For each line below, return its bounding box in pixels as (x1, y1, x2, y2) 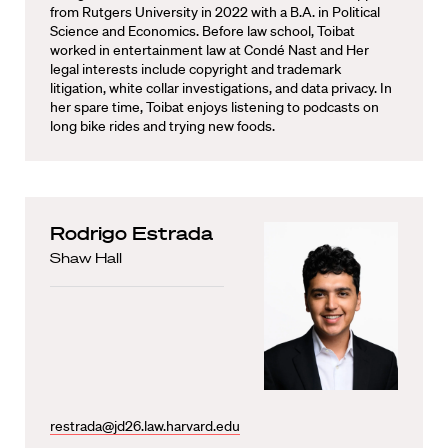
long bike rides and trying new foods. (50, 117, 275, 135)
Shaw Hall (50, 249, 122, 267)
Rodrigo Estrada (50, 222, 213, 244)
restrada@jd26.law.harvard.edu (50, 416, 240, 435)
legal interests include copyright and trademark (50, 60, 341, 78)
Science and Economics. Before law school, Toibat (50, 22, 355, 40)
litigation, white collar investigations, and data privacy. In (50, 79, 392, 97)
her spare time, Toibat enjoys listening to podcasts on (50, 98, 379, 116)
